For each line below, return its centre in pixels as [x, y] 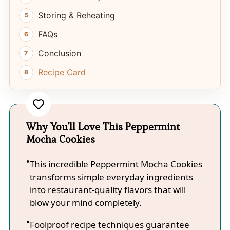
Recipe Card [62, 72]
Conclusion [59, 53]
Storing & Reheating [76, 15]
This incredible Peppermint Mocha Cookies [116, 164]
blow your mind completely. [85, 202]
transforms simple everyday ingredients [111, 177]
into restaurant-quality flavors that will [108, 189]
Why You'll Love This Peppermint [103, 127]
